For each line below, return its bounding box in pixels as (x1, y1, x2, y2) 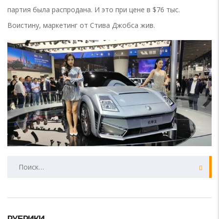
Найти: (7, 155, 29, 165)
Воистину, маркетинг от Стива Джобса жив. (7, 21, 155, 30)
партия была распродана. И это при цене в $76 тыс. (7, 5, 180, 15)
